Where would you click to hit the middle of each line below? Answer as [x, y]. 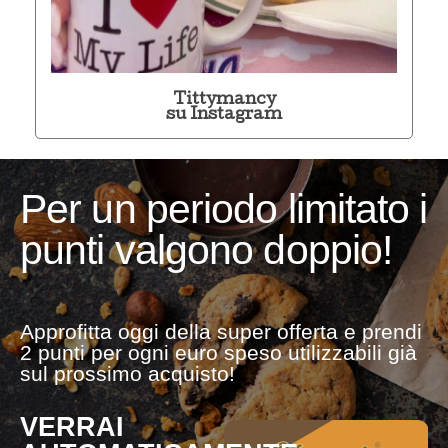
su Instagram [224, 116]
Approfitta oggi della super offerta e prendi [221, 332]
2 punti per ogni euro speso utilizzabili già [218, 353]
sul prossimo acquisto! [127, 374]
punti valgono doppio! [206, 250]
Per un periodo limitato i [224, 209]
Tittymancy [224, 101]
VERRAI [72, 427]
